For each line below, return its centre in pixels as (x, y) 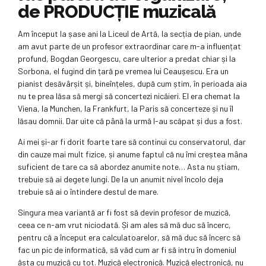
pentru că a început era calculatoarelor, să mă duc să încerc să (129, 237)
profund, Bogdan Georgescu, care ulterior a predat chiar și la (127, 58)
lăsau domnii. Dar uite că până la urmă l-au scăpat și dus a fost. (130, 121)
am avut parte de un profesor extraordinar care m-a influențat (129, 46)
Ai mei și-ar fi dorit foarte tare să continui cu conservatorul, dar (132, 141)
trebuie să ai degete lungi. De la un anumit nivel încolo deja (121, 179)
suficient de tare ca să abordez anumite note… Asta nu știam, (129, 166)
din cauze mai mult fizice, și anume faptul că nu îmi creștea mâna (133, 154)
